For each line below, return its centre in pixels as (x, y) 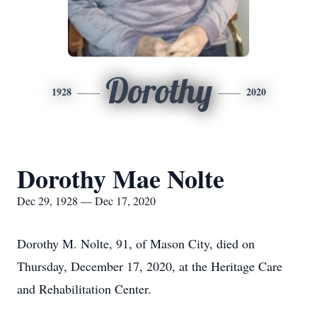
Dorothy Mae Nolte (121, 178)
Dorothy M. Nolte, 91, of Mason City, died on (136, 243)
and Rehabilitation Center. (84, 289)
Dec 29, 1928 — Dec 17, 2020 (86, 201)
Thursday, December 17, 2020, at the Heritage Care (150, 266)
